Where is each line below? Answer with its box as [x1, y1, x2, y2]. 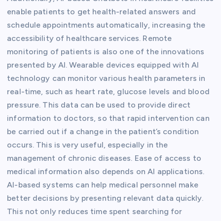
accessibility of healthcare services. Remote [7, 34, 172, 43]
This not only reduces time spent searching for [7, 207, 183, 217]
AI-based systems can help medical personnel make [7, 180, 198, 190]
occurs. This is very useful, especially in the [7, 140, 168, 150]
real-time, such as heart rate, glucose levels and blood [7, 87, 210, 97]
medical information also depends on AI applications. [7, 167, 205, 177]
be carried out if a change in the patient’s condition [7, 127, 199, 137]
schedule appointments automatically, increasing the [7, 20, 206, 30]
